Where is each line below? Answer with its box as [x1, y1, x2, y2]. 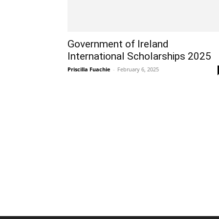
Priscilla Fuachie [67, 65, 110, 73]
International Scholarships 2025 [67, 50, 211, 62]
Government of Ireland [67, 38, 169, 50]
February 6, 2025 [117, 65, 159, 73]
